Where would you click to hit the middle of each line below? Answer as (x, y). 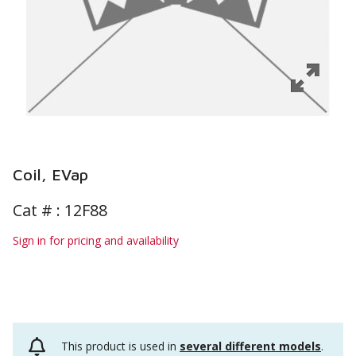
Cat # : (39, 210)
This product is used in (120, 346)
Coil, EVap (50, 174)
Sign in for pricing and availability (96, 240)
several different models (250, 346)
